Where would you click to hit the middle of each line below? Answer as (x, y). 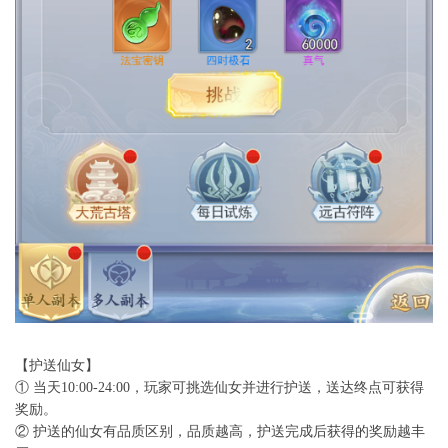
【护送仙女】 (57, 366)
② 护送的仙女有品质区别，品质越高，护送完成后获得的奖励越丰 (220, 432)
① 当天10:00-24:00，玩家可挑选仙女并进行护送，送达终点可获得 (219, 388)
